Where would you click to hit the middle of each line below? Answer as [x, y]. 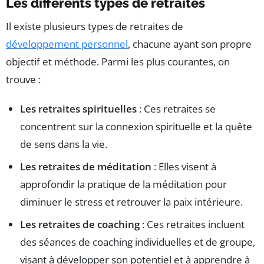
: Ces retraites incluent [192, 225]
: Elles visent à [184, 167]
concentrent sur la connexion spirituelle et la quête [136, 127]
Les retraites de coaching [80, 225]
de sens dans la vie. [64, 144]
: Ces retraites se [176, 109]
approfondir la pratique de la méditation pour [123, 184]
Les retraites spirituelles [78, 109]
